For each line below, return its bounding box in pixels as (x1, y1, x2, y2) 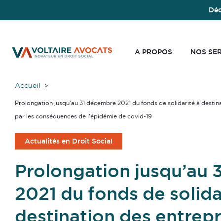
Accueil (15, 81, 40, 89)
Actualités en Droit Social (25, 137, 112, 145)
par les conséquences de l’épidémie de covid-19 (15, 113, 152, 120)
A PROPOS (134, 48, 172, 56)
